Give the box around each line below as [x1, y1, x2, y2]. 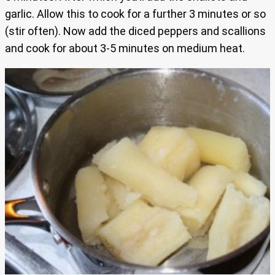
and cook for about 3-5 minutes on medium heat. [5, 41, 245, 55]
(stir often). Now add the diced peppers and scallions [5, 24, 266, 37]
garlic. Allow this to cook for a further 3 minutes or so [5, 7, 266, 20]
